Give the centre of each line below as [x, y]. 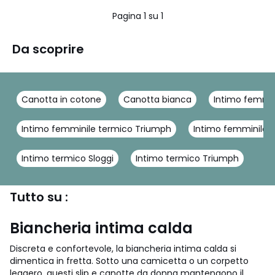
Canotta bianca [157, 99]
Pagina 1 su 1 [137, 16]
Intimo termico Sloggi [68, 158]
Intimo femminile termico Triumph [96, 129]
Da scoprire [48, 49]
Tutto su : [39, 197]
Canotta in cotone [61, 99]
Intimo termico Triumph [187, 158]
